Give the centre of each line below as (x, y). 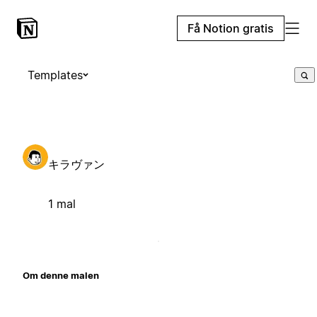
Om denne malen (61, 275)
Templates (55, 75)
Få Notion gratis (231, 28)
